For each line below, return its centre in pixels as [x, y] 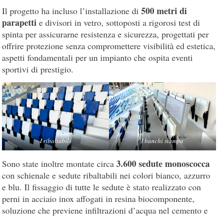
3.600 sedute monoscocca [163, 164]
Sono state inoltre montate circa [59, 164]
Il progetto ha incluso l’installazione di [72, 10]
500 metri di [164, 10]
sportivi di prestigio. [38, 69]
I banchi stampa [163, 141]
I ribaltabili [56, 141]
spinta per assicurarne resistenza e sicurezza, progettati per [106, 34]
